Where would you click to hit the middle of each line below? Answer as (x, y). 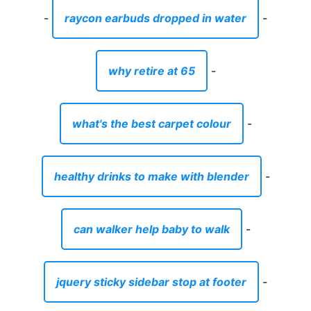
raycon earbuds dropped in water (155, 18)
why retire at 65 (151, 71)
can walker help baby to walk (151, 229)
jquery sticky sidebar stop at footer (151, 282)
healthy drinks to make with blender (151, 177)
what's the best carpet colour (151, 124)
